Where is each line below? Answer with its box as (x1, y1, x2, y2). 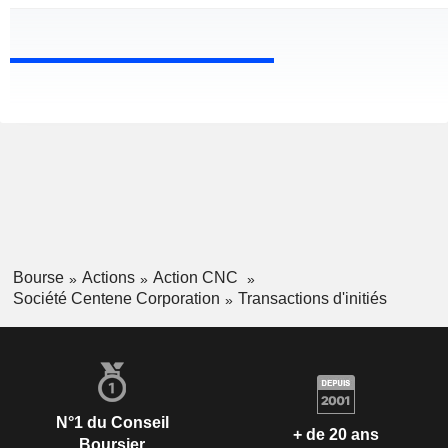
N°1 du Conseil (55, 413, 169, 431)
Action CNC (152, 269, 242, 287)
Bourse (12, 269, 64, 287)
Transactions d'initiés (237, 289, 387, 307)
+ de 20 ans (293, 426, 379, 444)
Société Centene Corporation (12, 289, 220, 307)
